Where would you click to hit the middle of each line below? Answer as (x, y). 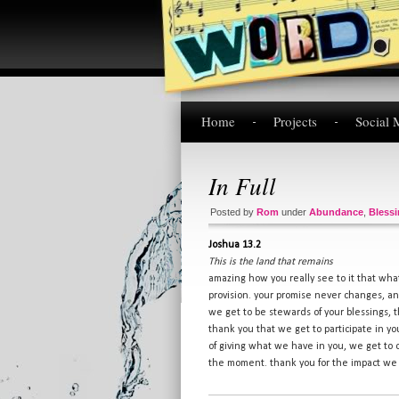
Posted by (233, 212)
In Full (242, 185)
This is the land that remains (271, 262)
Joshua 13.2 (235, 245)
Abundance (336, 212)
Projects (295, 121)
